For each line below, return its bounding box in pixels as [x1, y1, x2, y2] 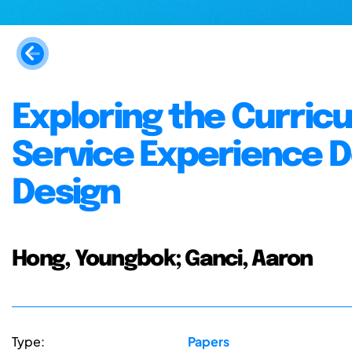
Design [12, 175, 120, 211]
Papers [187, 333, 229, 350]
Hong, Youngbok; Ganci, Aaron [12, 247, 313, 270]
